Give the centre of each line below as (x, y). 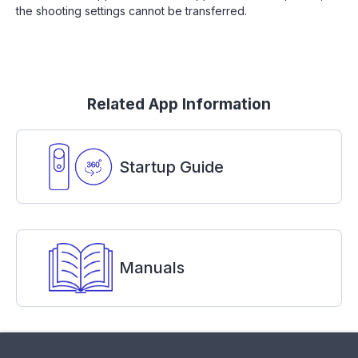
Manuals (152, 268)
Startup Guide (171, 167)
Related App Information (179, 104)
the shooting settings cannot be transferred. (131, 11)
